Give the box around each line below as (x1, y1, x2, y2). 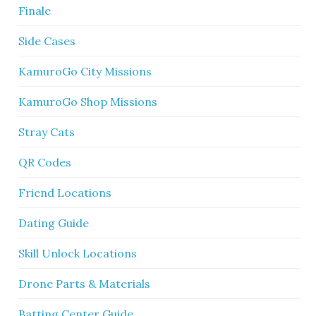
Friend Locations (18, 186, 112, 200)
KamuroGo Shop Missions (18, 95, 158, 109)
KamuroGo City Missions (18, 64, 152, 78)
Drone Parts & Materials (18, 276, 151, 291)
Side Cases (18, 34, 76, 48)
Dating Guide (18, 216, 90, 230)
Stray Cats (18, 125, 75, 139)
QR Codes (18, 155, 72, 169)
